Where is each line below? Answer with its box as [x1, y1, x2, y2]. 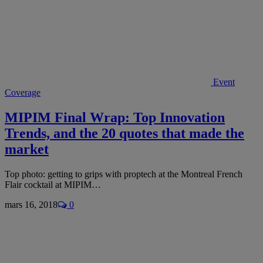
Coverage [5, 87, 41, 97]
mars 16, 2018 [5, 199, 58, 210]
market [5, 141, 49, 157]
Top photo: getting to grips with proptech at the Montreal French [5, 168, 242, 179]
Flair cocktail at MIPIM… [5, 179, 101, 190]
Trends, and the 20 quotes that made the [5, 125, 244, 141]
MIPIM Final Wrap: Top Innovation [5, 109, 225, 125]
